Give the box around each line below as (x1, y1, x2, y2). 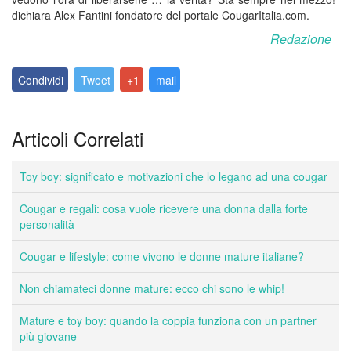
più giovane (20, 328, 77, 345)
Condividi (18, 71, 64, 88)
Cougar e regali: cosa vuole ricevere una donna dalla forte (20, 201, 308, 217)
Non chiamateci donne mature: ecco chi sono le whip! (20, 280, 284, 297)
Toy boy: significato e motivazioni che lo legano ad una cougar (20, 168, 327, 185)
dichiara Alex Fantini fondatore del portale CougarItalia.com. (12, 7, 309, 23)
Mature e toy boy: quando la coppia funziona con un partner (20, 313, 317, 329)
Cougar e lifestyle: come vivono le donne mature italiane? (20, 248, 304, 265)
